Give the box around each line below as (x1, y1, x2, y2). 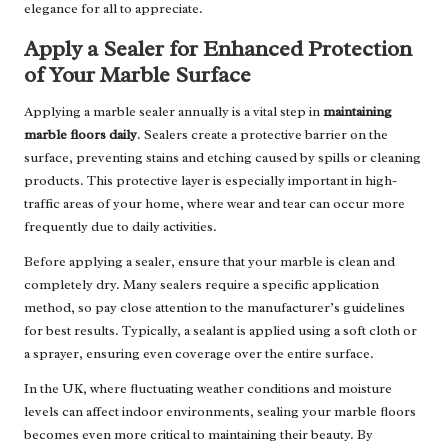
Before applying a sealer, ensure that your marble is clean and (24, 253, 395, 271)
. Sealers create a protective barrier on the (137, 126, 388, 144)
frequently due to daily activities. (24, 218, 217, 236)
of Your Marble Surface (24, 60, 251, 90)
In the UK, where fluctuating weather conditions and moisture (24, 380, 392, 398)
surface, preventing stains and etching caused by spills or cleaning (24, 149, 421, 167)
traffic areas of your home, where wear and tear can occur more (24, 195, 405, 213)
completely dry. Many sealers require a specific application (24, 276, 379, 294)
